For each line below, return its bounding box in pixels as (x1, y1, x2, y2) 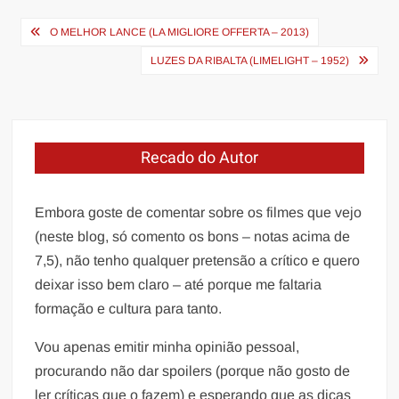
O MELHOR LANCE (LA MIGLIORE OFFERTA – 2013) (50, 25, 310, 38)
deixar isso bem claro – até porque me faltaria (35, 276, 322, 292)
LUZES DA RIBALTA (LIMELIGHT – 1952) (150, 53, 349, 67)
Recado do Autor (140, 145, 258, 170)
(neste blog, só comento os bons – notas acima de (35, 228, 351, 244)
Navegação (11, 11, 145, 51)
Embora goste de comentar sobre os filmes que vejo (35, 204, 362, 220)
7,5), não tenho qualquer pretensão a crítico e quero (35, 252, 361, 268)
